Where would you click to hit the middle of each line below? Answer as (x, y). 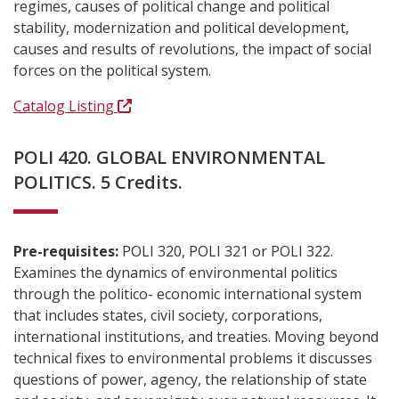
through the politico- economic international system (187, 294)
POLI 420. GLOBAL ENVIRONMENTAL (169, 157)
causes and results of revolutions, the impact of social (192, 49)
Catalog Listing (65, 106)
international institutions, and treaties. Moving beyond (196, 337)
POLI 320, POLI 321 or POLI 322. (228, 251)
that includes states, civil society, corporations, (168, 315)
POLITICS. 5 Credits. (98, 182)
